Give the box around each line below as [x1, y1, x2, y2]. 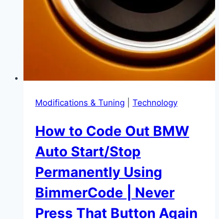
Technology [132, 97, 177, 108]
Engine [78, 44, 104, 54]
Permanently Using [35, 163, 162, 180]
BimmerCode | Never [35, 184, 175, 201]
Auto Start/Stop [35, 143, 141, 160]
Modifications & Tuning [35, 97, 125, 108]
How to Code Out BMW [35, 122, 189, 139]
